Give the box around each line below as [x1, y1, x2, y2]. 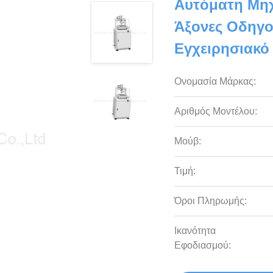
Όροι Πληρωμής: [174, 196, 247, 206]
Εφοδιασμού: [174, 240, 232, 250]
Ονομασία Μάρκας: [174, 76, 257, 87]
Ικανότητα [174, 225, 216, 236]
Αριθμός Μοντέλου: [174, 106, 258, 116]
